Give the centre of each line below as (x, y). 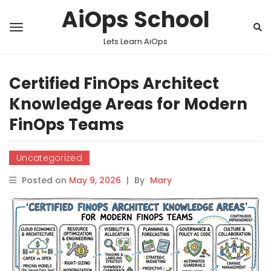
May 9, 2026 (95, 180)
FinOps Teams (67, 125)
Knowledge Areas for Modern (128, 104)
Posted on (45, 180)
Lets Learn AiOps (135, 41)
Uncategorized (49, 158)
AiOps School (135, 20)
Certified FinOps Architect (114, 83)
